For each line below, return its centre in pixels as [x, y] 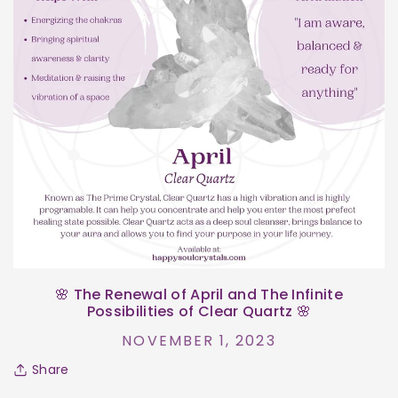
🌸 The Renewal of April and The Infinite [199, 294]
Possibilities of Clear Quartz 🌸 [199, 311]
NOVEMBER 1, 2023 [199, 340]
